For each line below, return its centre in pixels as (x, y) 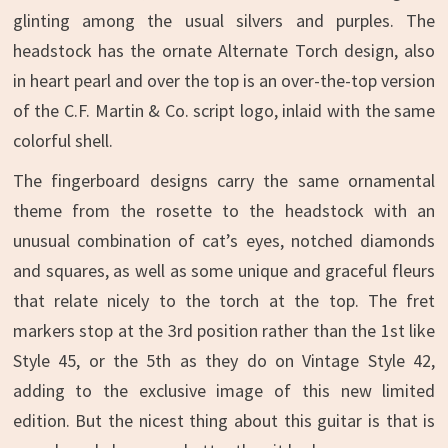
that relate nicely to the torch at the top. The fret (224, 300)
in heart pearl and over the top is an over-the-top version (224, 80)
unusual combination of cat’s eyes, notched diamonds (224, 240)
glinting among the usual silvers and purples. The (224, 20)
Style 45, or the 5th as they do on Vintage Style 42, (224, 360)
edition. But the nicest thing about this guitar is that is (224, 420)
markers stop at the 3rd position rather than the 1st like (224, 330)
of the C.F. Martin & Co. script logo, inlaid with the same (224, 110)
